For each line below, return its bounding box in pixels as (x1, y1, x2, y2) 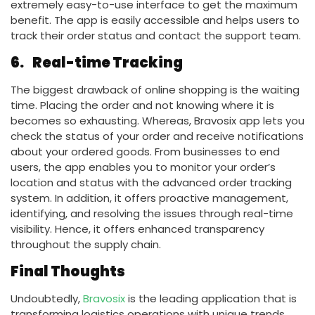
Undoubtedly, (11, 290, 80, 306)
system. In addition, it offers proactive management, (11, 190, 288, 205)
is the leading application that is (125, 290, 297, 306)
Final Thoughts (11, 261, 125, 281)
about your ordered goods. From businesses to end (11, 143, 280, 159)
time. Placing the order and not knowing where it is (11, 97, 274, 112)
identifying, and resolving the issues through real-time (11, 205, 293, 221)
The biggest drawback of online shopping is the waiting (11, 82, 300, 97)
